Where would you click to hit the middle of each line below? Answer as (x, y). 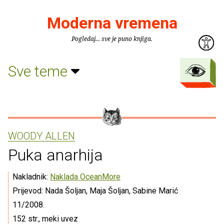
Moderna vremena (112, 23)
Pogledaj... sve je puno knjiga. (112, 39)
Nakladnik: (31, 177)
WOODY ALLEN (41, 136)
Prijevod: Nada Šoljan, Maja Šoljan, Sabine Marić (95, 191)
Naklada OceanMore (85, 177)
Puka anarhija (55, 155)
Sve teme (39, 71)
